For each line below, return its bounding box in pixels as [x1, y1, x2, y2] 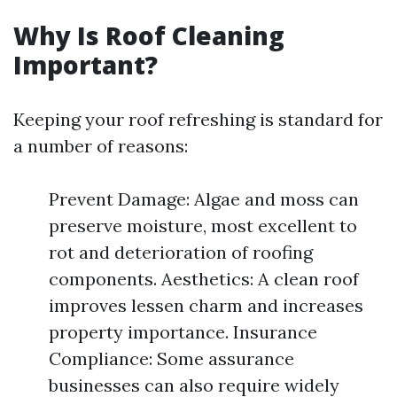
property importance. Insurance [49, 321, 317, 344]
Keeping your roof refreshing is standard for [13, 108, 383, 131]
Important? [13, 48, 158, 82]
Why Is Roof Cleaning [13, 19, 284, 53]
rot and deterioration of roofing [49, 241, 313, 264]
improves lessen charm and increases [49, 294, 363, 317]
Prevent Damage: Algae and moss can [49, 188, 359, 211]
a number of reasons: [13, 135, 188, 158]
